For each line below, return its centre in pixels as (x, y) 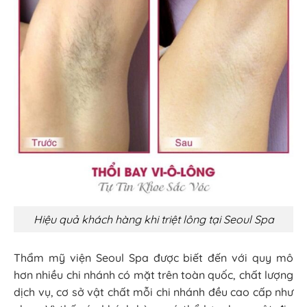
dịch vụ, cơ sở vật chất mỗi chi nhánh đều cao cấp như (153, 292)
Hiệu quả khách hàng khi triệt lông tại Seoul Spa (153, 219)
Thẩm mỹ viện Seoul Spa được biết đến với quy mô (153, 257)
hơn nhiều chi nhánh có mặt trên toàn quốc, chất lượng (153, 274)
